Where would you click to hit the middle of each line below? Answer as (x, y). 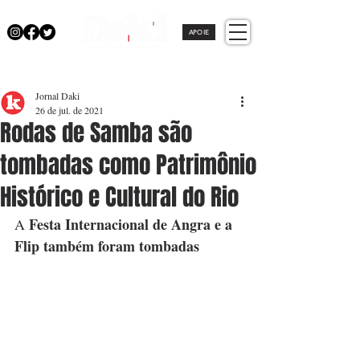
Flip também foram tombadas (107, 246)
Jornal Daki (57, 96)
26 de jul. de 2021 (70, 110)
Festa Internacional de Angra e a (133, 224)
